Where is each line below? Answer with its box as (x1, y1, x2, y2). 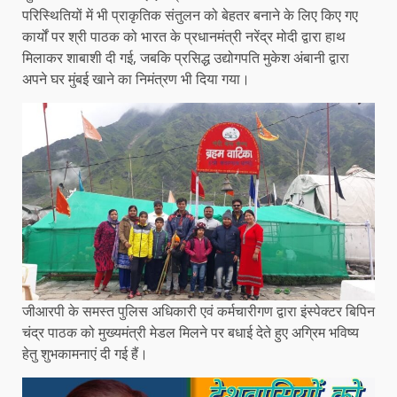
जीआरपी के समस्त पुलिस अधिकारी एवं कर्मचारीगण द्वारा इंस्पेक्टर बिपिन (22, 301, 375, 322)
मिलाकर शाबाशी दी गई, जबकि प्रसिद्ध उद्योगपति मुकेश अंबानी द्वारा (22, 47, 349, 67)
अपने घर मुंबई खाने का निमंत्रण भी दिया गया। (22, 68, 250, 89)
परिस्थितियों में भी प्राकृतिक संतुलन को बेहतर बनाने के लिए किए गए (22, 4, 358, 25)
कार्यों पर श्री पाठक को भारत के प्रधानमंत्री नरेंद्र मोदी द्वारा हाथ (22, 26, 346, 46)
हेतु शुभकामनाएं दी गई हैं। (22, 344, 148, 364)
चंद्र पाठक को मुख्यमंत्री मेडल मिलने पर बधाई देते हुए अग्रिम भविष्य (22, 323, 359, 343)
